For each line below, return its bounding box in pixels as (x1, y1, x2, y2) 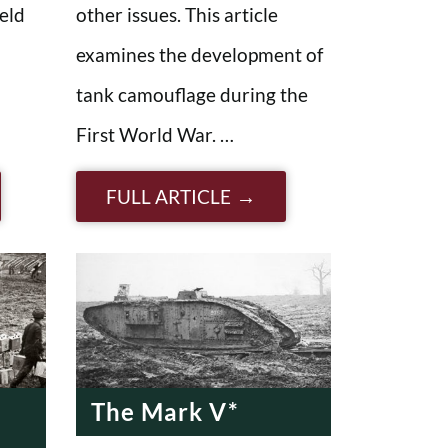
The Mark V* (91, 396, 239, 426)
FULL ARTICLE (106, 184, 231, 208)
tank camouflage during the (76, 82, 308, 106)
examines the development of (76, 42, 323, 66)
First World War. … (76, 122, 234, 146)
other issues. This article (76, 2, 278, 26)
